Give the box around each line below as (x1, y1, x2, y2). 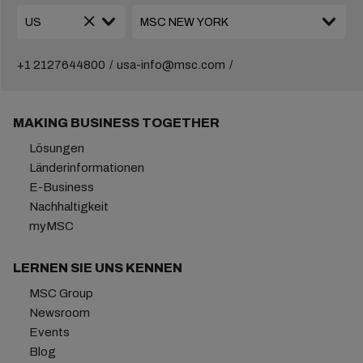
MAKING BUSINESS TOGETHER (12, 116, 220, 130)
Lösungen (28, 142, 84, 156)
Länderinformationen (28, 161, 144, 175)
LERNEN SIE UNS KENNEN (12, 261, 182, 275)
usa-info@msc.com (116, 58, 225, 72)
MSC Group (28, 287, 93, 301)
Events (28, 326, 70, 340)
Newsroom (28, 306, 90, 320)
